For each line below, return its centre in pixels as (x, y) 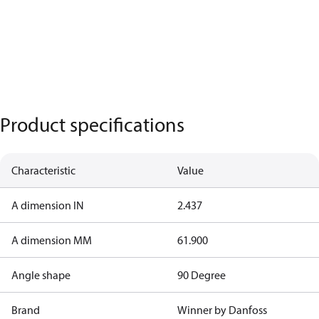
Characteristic (43, 170)
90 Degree (201, 275)
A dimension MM (52, 240)
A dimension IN (48, 205)
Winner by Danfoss (222, 310)
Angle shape (41, 275)
